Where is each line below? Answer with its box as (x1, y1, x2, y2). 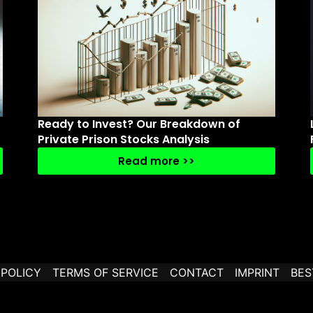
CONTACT (170, 265, 224, 279)
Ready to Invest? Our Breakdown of (38, 116, 240, 132)
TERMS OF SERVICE (52, 265, 159, 279)
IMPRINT (235, 265, 279, 279)
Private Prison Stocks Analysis (38, 131, 210, 147)
